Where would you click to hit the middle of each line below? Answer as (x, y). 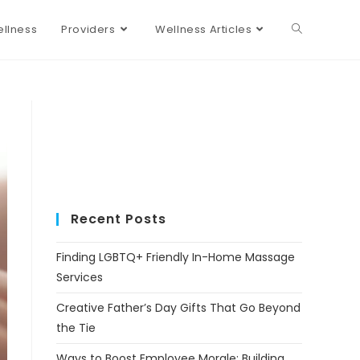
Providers (88, 29)
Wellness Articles (204, 29)
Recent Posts (119, 219)
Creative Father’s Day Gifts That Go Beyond (178, 308)
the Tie (76, 328)
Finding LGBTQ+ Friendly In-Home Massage (176, 257)
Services (80, 277)
